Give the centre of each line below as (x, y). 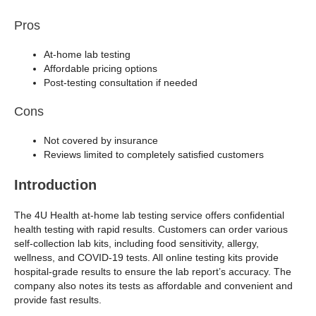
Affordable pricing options (101, 69)
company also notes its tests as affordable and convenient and (153, 286)
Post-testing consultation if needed (121, 83)
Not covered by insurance (101, 141)
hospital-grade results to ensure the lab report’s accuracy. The (153, 272)
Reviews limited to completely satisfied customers (154, 155)
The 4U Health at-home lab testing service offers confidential (149, 215)
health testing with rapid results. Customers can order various (151, 230)
